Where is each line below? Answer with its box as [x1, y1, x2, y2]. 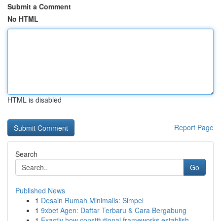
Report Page [174, 122, 214, 132]
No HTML [7, 14, 38, 24]
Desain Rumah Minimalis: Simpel [41, 195, 144, 205]
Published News [15, 185, 65, 195]
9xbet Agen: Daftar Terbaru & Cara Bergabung [41, 205, 186, 215]
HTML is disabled [7, 95, 62, 105]
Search [15, 149, 37, 159]
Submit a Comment [7, 1, 71, 11]
